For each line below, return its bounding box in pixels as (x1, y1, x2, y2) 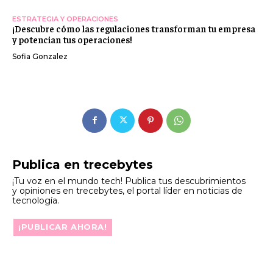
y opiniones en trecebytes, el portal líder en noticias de (12, 185, 243, 196)
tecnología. (12, 194, 59, 206)
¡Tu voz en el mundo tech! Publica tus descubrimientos (12, 175, 246, 186)
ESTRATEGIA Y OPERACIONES (12, 14, 118, 23)
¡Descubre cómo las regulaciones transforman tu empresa (12, 22, 255, 34)
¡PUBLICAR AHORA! (18, 221, 107, 232)
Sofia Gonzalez (12, 51, 68, 61)
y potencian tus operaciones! (12, 33, 132, 45)
